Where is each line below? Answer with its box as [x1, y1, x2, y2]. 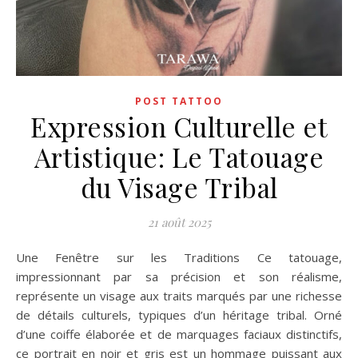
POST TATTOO [135, 94, 223, 108]
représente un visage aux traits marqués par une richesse [16, 288, 342, 304]
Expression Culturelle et [30, 109, 328, 144]
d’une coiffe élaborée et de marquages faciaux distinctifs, [16, 326, 342, 342]
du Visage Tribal [80, 169, 278, 205]
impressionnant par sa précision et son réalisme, [16, 268, 342, 284]
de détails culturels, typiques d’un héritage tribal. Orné [16, 307, 342, 323]
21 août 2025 [147, 214, 211, 230]
